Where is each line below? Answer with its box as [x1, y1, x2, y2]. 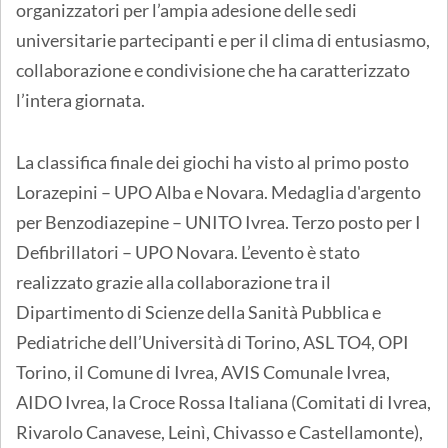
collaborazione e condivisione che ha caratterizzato [16, 58, 410, 81]
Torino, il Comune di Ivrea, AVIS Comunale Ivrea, [16, 360, 390, 383]
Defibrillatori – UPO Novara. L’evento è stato [16, 240, 360, 263]
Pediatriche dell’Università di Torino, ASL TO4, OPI [16, 330, 409, 353]
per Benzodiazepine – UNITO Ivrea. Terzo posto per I [16, 210, 421, 233]
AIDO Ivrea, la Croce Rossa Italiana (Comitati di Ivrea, [16, 390, 431, 413]
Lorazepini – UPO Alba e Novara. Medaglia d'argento [16, 180, 421, 203]
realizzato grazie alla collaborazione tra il [16, 270, 331, 293]
